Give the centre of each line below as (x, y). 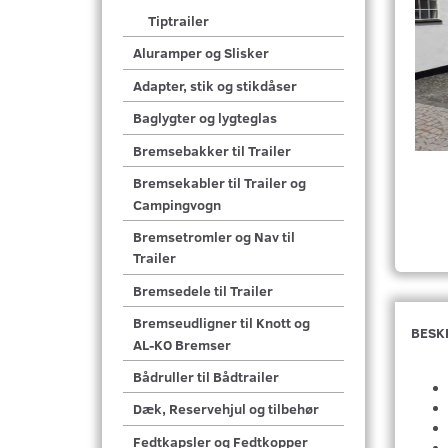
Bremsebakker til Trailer (212, 151)
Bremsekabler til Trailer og (219, 183)
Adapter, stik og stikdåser (215, 86)
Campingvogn (177, 204)
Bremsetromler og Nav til (214, 237)
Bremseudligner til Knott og (221, 323)
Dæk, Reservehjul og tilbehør (226, 409)
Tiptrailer (178, 21)
